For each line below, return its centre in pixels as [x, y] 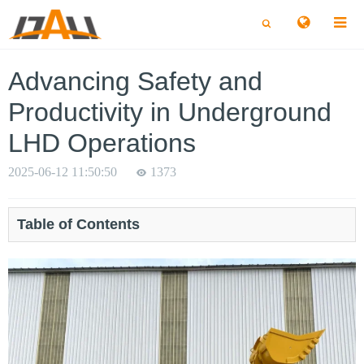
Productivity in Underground [170, 112]
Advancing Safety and [135, 81]
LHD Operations [102, 143]
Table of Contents [78, 224]
